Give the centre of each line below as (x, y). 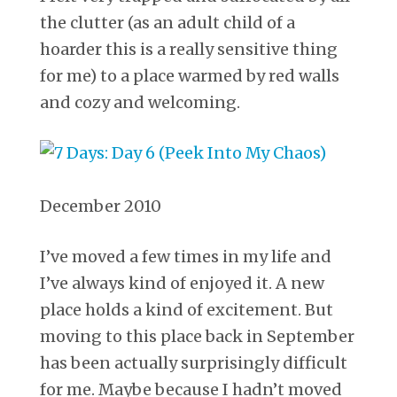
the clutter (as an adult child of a (167, 22)
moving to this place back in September (197, 336)
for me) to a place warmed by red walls (190, 75)
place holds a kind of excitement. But (187, 309)
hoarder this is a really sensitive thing (189, 49)
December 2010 (101, 206)
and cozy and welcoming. (140, 102)
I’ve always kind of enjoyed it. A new (182, 283)
